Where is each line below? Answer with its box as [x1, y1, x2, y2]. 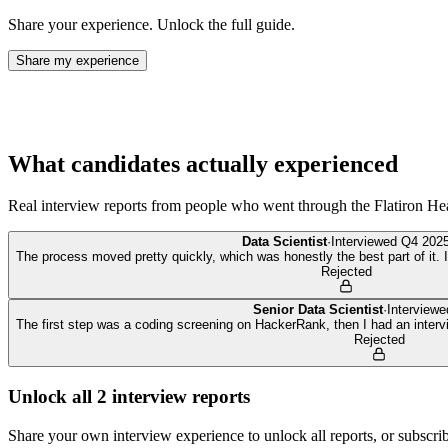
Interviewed [331, 234, 401, 250]
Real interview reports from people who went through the [8, 197, 374, 215]
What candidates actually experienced [8, 150, 398, 177]
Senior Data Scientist [252, 302, 383, 318]
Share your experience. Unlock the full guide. [8, 15, 295, 33]
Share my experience [16, 52, 139, 68]
